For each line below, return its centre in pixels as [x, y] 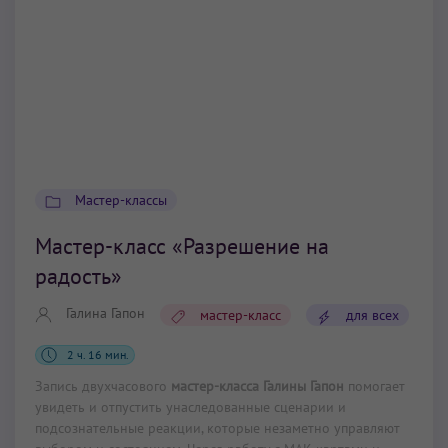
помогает [374, 386]
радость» [78, 276]
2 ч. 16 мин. [98, 355]
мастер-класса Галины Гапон [257, 386]
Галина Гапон [105, 313]
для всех [372, 315]
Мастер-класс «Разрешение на [182, 246]
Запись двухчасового [103, 386]
